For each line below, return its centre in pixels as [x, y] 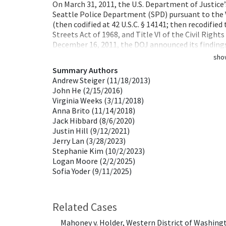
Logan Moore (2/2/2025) [94, 161]
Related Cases [85, 207]
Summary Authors [85, 70]
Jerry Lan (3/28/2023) [89, 141]
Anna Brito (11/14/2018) [94, 110]
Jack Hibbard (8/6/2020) [94, 121]
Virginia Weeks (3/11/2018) [98, 100]
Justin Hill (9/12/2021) [91, 131]
